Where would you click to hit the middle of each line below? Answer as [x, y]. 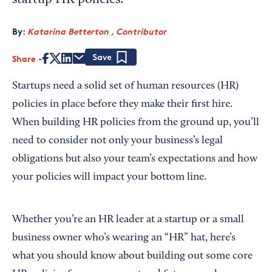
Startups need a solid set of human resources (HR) [125, 86]
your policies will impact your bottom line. [109, 177]
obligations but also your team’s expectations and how [135, 159]
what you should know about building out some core [132, 256]
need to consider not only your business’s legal [117, 141]
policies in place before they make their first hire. [122, 104]
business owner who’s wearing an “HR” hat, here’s [124, 238]
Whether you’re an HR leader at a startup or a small [128, 220]
